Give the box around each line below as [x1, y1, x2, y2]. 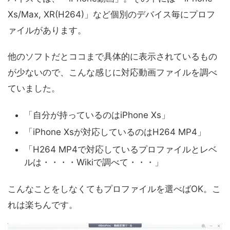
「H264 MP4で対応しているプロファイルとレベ [24, 144, 217, 155]
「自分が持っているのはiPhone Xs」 [24, 109, 170, 120]
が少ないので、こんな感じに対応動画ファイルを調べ [8, 67, 217, 78]
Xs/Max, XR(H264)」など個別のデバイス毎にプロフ [8, 9, 215, 20]
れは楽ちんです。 [8, 200, 78, 210]
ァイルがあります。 [8, 25, 86, 35]
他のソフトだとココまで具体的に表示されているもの [8, 51, 217, 62]
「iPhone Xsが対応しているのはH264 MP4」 [24, 127, 206, 138]
